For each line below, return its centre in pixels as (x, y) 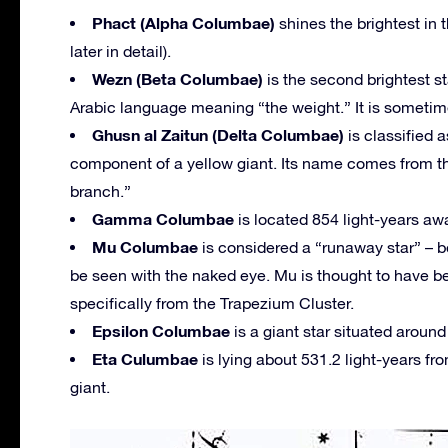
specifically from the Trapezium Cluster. (212, 302)
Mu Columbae (145, 246)
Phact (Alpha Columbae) (183, 22)
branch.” (100, 190)
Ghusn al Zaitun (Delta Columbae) (218, 134)
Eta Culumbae (145, 358)
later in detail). (120, 50)
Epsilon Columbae (161, 330)
